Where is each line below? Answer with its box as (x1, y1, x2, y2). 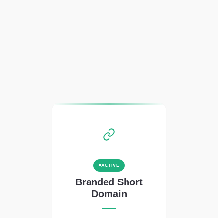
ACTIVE (101, 163, 120, 168)
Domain (91, 188, 127, 199)
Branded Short (75, 176, 143, 187)
